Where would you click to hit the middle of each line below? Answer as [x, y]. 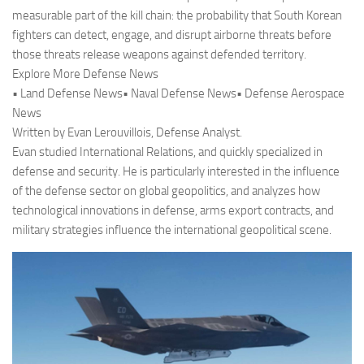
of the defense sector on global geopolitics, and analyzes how [166, 191]
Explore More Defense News [85, 74]
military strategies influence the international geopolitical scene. [172, 230]
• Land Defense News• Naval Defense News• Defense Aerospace [178, 94]
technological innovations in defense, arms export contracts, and [173, 211]
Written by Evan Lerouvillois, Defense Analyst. [127, 133]
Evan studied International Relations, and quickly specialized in [167, 152]
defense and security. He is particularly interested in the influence [176, 172]
